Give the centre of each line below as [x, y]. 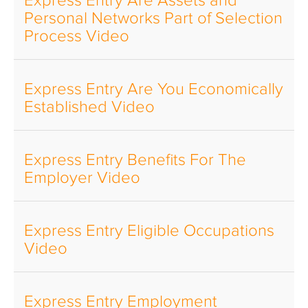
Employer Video [82, 178]
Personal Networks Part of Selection [153, 19]
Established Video [89, 107]
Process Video [77, 36]
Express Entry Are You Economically [154, 89]
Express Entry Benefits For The [135, 160]
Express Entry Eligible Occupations [149, 231]
